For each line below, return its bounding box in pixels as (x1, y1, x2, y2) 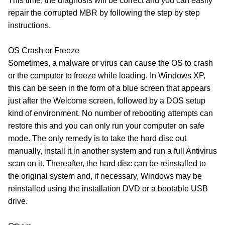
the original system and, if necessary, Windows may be (8, 172, 202, 181)
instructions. (8, 21, 51, 30)
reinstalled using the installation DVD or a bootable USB (8, 184, 208, 193)
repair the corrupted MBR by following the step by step (8, 9, 200, 18)
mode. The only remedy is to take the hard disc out (8, 134, 186, 143)
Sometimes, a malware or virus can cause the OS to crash (8, 59, 213, 68)
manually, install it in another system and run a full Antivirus (8, 147, 217, 156)
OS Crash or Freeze (8, 46, 79, 55)
